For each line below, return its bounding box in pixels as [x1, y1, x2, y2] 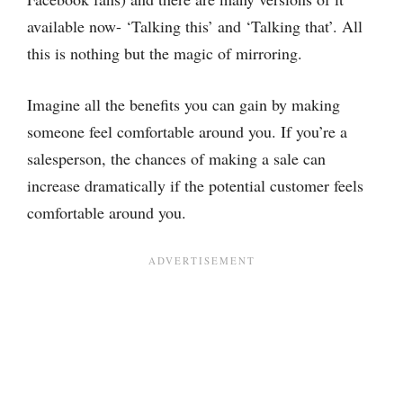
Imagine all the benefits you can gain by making [27, 94, 340, 115]
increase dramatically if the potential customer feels [27, 175, 363, 196]
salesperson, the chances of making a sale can [27, 148, 326, 169]
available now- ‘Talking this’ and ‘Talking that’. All [27, 15, 363, 37]
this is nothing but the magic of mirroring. [27, 42, 302, 64]
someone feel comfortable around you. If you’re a [27, 121, 347, 142]
